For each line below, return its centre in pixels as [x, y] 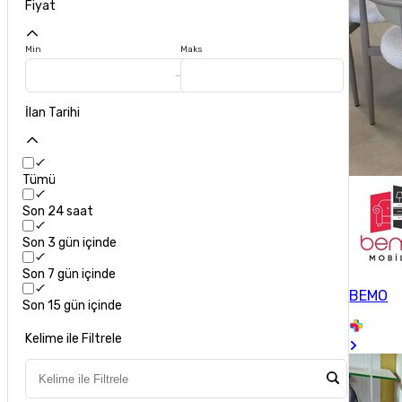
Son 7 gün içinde [70, 275]
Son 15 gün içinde [73, 306]
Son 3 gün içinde [70, 243]
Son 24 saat [58, 212]
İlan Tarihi [53, 113]
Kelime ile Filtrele [74, 339]
